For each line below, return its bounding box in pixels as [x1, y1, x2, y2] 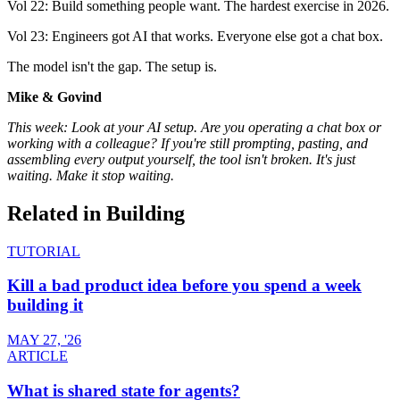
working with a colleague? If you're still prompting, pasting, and [7, 135, 368, 151]
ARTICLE [7, 348, 68, 363]
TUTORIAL [7, 243, 80, 259]
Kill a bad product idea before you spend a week [7, 276, 362, 296]
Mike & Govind [7, 88, 102, 104]
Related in [7, 201, 106, 225]
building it [7, 296, 83, 315]
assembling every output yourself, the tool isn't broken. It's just [7, 151, 355, 167]
